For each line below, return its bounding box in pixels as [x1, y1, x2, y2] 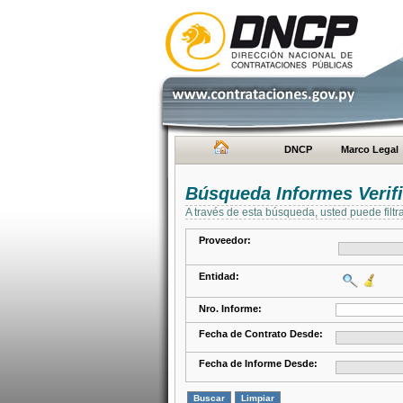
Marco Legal [341, 144, 399, 155]
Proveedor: [199, 235, 251, 246]
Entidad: [199, 271, 239, 282]
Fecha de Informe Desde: [199, 358, 318, 369]
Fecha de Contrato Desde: [199, 328, 323, 339]
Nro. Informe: [199, 303, 262, 314]
